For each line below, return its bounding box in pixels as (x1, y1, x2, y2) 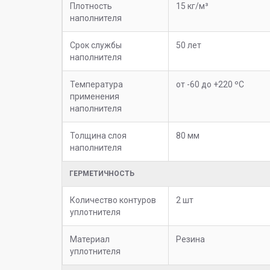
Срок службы (70, 40, 122, 50)
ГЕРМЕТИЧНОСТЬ (69, 169, 134, 178)
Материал (70, 234, 110, 244)
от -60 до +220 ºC (176, 79, 244, 89)
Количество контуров (70, 195, 156, 205)
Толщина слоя (70, 130, 127, 140)
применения (70, 91, 119, 101)
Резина (176, 234, 205, 244)
